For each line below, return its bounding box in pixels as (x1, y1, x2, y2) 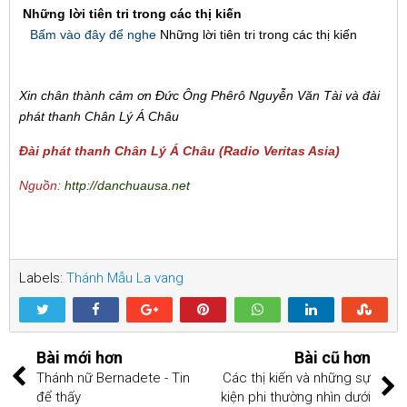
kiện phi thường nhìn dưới (221, 388, 371, 405)
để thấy (36, 388, 81, 405)
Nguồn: (19, 177, 65, 193)
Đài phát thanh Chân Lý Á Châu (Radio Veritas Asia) (19, 143, 340, 158)
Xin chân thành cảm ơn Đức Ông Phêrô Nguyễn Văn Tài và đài (19, 87, 380, 103)
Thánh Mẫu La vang (66, 269, 184, 286)
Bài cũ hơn (294, 347, 371, 367)
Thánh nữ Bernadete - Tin (36, 369, 190, 386)
